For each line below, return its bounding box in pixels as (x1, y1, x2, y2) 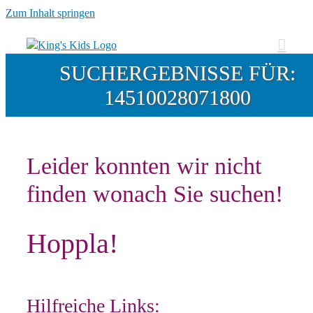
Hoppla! (27, 227, 118, 259)
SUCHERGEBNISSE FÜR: (59, 61, 296, 85)
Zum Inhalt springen (6, 7, 95, 19)
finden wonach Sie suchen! (27, 181, 283, 207)
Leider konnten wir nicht (27, 153, 261, 179)
